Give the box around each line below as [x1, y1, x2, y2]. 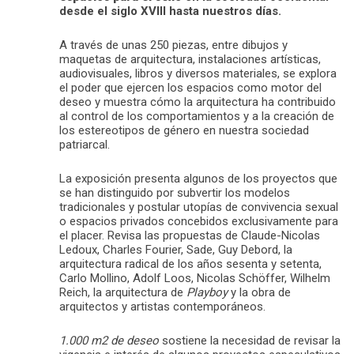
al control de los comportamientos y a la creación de [59, 109, 334, 124]
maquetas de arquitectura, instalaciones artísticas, [59, 52, 321, 67]
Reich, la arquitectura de [59, 285, 186, 300]
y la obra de [228, 285, 291, 300]
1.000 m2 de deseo [59, 333, 159, 348]
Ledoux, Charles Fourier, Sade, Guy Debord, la [59, 243, 292, 258]
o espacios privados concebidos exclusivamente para [59, 214, 338, 229]
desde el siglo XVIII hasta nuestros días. [59, 4, 281, 19]
